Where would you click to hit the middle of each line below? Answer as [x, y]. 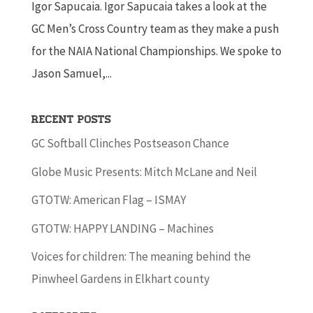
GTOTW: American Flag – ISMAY [108, 200]
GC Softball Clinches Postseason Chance [130, 144]
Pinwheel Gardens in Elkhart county [120, 279]
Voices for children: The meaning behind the [141, 257]
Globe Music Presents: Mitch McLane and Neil [144, 172]
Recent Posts [71, 120]
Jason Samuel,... [71, 74]
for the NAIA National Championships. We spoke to [156, 51]
